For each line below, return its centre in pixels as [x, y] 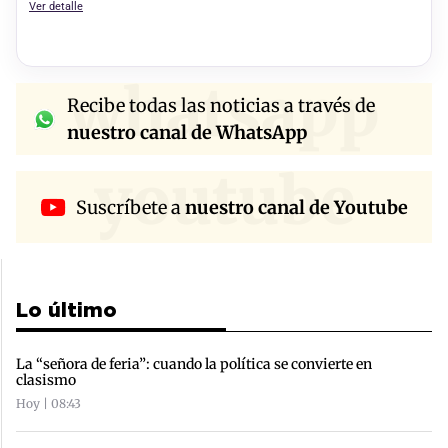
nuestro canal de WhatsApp [187, 133]
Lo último [66, 311]
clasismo [46, 380]
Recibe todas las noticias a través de [221, 106]
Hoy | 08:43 [48, 404]
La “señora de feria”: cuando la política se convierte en [194, 364]
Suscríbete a [130, 207]
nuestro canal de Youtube [296, 207]
